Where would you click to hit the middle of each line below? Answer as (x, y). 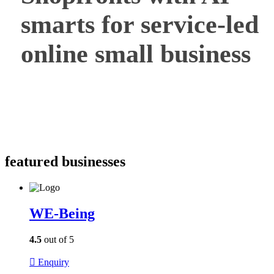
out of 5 (58, 239)
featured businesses (65, 161)
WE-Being (62, 213)
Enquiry (54, 262)
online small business (135, 54)
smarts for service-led (139, 24)
